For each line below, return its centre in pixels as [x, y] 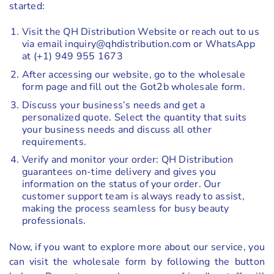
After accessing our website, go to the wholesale [133, 74]
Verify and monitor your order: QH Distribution [128, 160]
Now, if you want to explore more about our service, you [137, 247]
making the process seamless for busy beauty [125, 209]
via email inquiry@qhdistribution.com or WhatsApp [138, 44]
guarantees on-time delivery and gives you [119, 172]
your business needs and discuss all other [117, 129]
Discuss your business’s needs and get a [113, 105]
